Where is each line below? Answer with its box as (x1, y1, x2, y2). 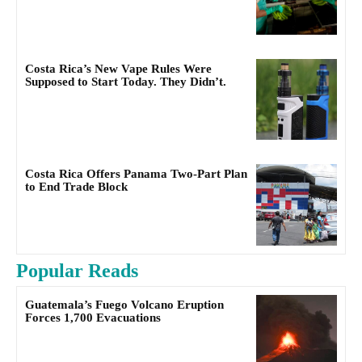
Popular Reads (16, 259, 138, 281)
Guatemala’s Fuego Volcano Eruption (25, 297, 224, 311)
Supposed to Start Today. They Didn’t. (25, 75, 226, 89)
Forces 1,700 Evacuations (25, 310, 161, 324)
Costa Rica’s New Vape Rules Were (25, 62, 212, 76)
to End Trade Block (25, 180, 128, 194)
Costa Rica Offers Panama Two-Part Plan (25, 167, 247, 181)
